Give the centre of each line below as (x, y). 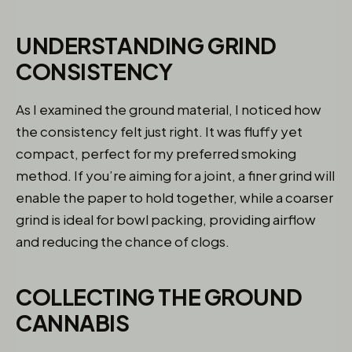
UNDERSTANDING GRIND (147, 45)
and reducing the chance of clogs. (123, 241)
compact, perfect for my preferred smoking (156, 153)
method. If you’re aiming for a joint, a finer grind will (175, 175)
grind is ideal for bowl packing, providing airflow (166, 219)
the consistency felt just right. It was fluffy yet (159, 131)
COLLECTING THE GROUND (159, 297)
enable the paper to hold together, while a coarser (174, 197)
